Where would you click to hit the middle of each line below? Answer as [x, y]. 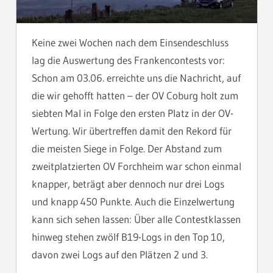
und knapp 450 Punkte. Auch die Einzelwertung [133, 201]
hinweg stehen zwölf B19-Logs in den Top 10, [128, 236]
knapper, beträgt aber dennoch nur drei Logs [128, 183]
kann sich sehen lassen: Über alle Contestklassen [136, 219]
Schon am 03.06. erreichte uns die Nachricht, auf [136, 77]
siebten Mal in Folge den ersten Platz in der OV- [133, 113]
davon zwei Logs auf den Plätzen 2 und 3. [120, 254]
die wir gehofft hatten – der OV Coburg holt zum [135, 95]
